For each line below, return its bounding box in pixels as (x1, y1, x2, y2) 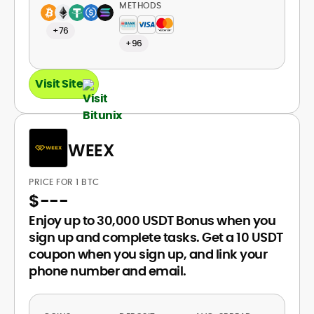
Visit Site (35, 76, 83, 92)
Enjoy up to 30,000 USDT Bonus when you (29, 212, 275, 229)
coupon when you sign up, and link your (29, 245, 267, 263)
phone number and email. (29, 262, 186, 280)
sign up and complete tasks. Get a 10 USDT (29, 228, 283, 246)
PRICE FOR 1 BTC (29, 176, 102, 188)
